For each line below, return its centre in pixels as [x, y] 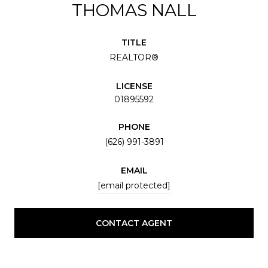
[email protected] [134, 185]
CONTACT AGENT [134, 223]
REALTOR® [134, 57]
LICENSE [134, 86]
